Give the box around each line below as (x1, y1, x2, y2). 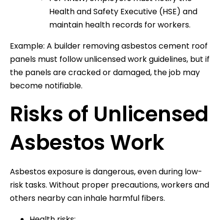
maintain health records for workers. (49, 19, 191, 30)
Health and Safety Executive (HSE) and (49, 5, 197, 17)
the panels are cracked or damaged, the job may (10, 66, 200, 78)
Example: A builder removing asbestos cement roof (10, 40, 208, 52)
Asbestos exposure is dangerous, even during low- (10, 165, 202, 177)
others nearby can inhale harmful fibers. (10, 192, 165, 204)
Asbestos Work (10, 128, 165, 157)
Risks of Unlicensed (10, 99, 209, 129)
